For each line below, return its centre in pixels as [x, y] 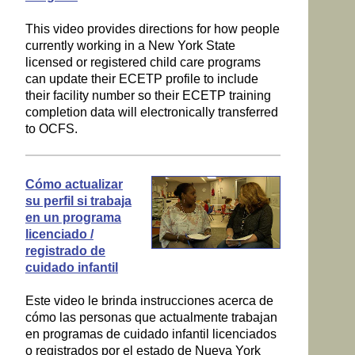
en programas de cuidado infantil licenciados [151, 334]
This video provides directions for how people [152, 29]
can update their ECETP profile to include [141, 79]
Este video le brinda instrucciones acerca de [149, 300]
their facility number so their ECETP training [148, 96]
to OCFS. [51, 129]
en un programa [73, 217]
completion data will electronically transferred [151, 113]
